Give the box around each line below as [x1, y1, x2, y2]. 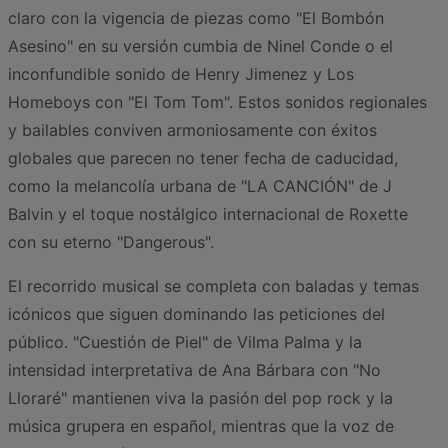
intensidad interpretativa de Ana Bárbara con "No [8, 360, 381, 381]
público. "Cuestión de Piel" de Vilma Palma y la [8, 332, 362, 353]
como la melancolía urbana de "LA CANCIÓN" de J [8, 176, 392, 197]
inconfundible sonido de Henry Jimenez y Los [8, 64, 354, 85]
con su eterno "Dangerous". [8, 232, 214, 253]
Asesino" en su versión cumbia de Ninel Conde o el [8, 36, 393, 57]
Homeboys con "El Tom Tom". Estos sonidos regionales [8, 92, 427, 113]
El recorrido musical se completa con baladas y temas [8, 276, 419, 297]
